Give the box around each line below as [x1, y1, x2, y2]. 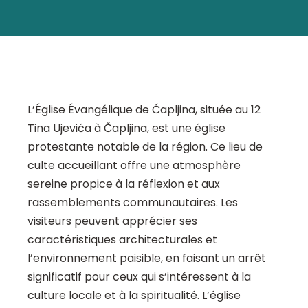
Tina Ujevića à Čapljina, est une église [27, 120, 225, 137]
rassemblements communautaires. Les [27, 195, 238, 211]
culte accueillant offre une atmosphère [27, 157, 241, 174]
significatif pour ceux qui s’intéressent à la [27, 269, 251, 285]
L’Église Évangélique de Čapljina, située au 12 [27, 102, 261, 118]
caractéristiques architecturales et [27, 232, 217, 248]
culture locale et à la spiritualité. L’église [27, 287, 241, 304]
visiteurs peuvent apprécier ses [27, 213, 197, 230]
